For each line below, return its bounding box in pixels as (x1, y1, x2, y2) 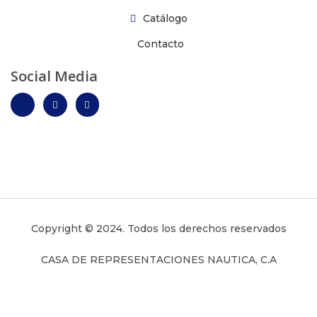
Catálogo (142, 12, 188, 25)
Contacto (137, 38, 184, 51)
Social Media (11, 67, 98, 86)
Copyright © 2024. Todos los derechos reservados (30, 222, 287, 236)
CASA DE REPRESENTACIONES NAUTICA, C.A (40, 253, 277, 267)
